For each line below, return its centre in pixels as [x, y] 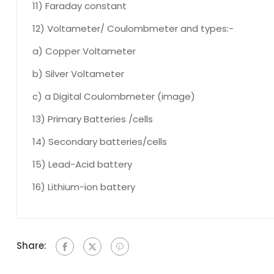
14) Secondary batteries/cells [100, 141]
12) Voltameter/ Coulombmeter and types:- [133, 28]
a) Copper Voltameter [84, 51]
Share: [31, 245]
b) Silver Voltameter [78, 73]
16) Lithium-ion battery [84, 187]
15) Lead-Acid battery [82, 164]
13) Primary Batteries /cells [93, 119]
